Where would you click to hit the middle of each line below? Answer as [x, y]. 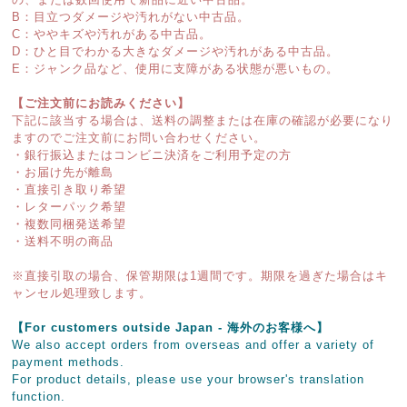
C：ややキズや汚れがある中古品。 [112, 34]
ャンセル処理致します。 [82, 293]
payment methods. [69, 362]
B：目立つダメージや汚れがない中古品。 [131, 17]
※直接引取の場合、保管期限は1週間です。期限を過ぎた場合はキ [200, 276]
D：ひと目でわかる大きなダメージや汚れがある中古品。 [176, 51]
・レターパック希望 [69, 207]
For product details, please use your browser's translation [189, 379]
